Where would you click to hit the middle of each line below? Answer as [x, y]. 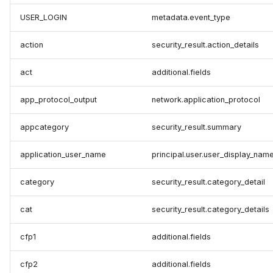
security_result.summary [197, 127]
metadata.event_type [191, 18]
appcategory [44, 127]
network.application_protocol [206, 100]
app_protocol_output [58, 100]
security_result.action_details [205, 45]
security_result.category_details [211, 210]
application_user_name [63, 155]
